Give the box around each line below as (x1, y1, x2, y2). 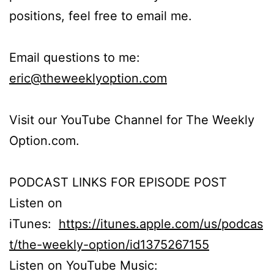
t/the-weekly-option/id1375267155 (9, 237, 209, 252)
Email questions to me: (9, 50, 140, 65)
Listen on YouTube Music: (9, 257, 158, 273)
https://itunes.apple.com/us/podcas (59, 216, 263, 231)
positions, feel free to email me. (9, 8, 192, 23)
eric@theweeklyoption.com (9, 70, 167, 86)
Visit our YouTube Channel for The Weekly (9, 112, 254, 127)
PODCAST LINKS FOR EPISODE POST (9, 174, 227, 190)
